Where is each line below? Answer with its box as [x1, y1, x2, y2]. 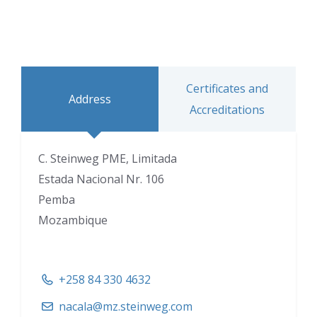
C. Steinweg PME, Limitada [38, 151, 177, 167]
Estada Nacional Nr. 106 [38, 171, 164, 188]
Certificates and [186, 81, 268, 97]
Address [69, 91, 111, 108]
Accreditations [190, 102, 265, 118]
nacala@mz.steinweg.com [59, 299, 192, 315]
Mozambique [38, 212, 108, 229]
